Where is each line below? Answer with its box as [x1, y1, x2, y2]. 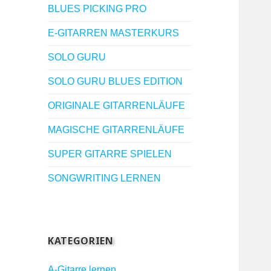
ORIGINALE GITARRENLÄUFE [48, 100, 186, 111]
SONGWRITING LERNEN [48, 173, 162, 184]
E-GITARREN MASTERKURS [48, 28, 180, 39]
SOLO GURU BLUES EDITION [48, 76, 183, 87]
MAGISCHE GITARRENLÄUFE [48, 125, 185, 135]
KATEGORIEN [48, 234, 114, 248]
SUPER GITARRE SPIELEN [48, 149, 172, 160]
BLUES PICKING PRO [48, 4, 147, 15]
